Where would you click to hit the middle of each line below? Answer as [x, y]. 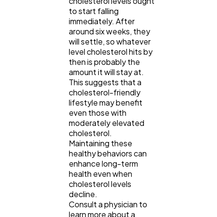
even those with [98, 112]
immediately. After [102, 21]
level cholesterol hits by [111, 51]
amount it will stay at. [106, 72]
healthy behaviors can [108, 153]
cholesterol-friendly [105, 92]
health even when [101, 173]
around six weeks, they [109, 31]
